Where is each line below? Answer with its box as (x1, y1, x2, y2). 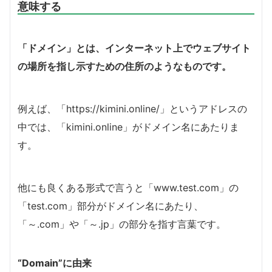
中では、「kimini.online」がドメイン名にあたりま (18, 120, 239, 133)
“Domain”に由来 (18, 256, 92, 269)
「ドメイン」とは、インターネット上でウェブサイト (18, 41, 251, 54)
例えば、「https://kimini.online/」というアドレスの (18, 102, 247, 115)
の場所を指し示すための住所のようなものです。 (18, 59, 231, 72)
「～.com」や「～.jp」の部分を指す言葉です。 (18, 217, 226, 230)
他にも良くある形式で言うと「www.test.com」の (18, 181, 239, 194)
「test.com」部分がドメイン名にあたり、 (18, 199, 203, 212)
